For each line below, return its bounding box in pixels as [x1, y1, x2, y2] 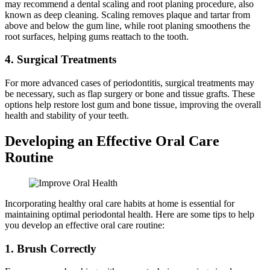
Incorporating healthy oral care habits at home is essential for [5, 198, 234, 209]
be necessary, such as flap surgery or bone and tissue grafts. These [5, 89, 255, 99]
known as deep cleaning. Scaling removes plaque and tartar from [5, 9, 250, 20]
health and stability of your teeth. [5, 110, 129, 121]
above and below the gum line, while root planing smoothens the [5, 20, 250, 31]
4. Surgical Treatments [5, 53, 116, 66]
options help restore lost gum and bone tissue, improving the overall [5, 99, 261, 110]
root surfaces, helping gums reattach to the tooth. [5, 31, 189, 42]
